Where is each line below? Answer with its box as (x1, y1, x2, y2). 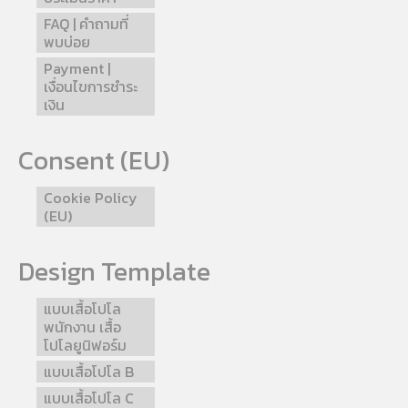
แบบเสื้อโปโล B (44, 360, 134, 382)
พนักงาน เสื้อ (44, 315, 121, 338)
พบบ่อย (44, 30, 90, 53)
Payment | (44, 56, 110, 79)
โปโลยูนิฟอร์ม (44, 333, 127, 356)
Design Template (18, 251, 210, 291)
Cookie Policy (44, 186, 138, 209)
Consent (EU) (18, 140, 169, 179)
